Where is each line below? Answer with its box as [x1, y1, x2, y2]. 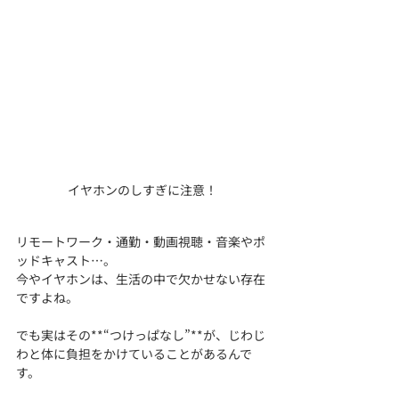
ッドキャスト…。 [16, 250, 116, 269]
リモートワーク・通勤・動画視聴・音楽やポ [16, 232, 265, 250]
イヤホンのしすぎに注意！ [68, 180, 217, 199]
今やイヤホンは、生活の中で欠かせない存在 [16, 269, 265, 288]
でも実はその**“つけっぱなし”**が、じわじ [16, 325, 265, 344]
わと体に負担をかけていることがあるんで [16, 344, 252, 362]
